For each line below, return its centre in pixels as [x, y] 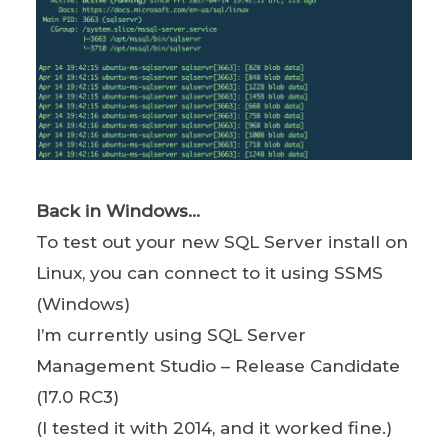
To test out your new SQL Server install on [221, 241]
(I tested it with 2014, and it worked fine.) [213, 427]
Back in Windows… [117, 210]
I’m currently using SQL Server [170, 334]
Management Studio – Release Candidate [217, 365]
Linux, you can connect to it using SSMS [209, 272]
